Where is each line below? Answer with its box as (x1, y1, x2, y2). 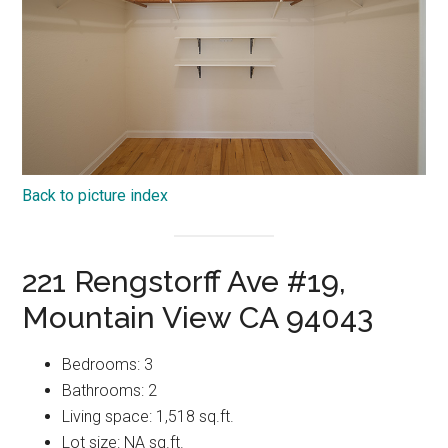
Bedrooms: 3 (62, 354, 154, 374)
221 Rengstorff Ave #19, (22, 263, 347, 299)
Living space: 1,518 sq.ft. (62, 406, 235, 426)
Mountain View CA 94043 (22, 299, 374, 335)
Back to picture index (22, 185, 169, 205)
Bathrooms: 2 (62, 380, 158, 400)
